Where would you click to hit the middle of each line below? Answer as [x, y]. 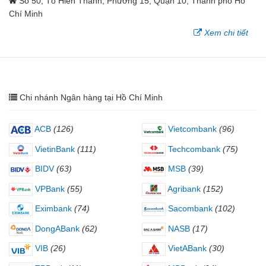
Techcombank [193, 149]
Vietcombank [191, 129]
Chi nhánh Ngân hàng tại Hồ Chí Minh [91, 97]
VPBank [49, 189]
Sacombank [189, 209]
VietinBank [54, 149]
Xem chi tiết [226, 33]
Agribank [183, 189]
